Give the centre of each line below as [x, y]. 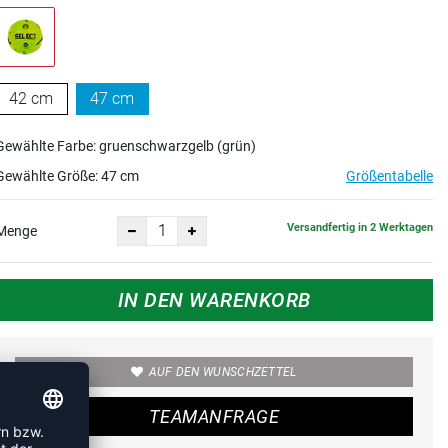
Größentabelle [389, 175]
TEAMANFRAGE [214, 416]
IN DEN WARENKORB [214, 299]
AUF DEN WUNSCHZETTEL [222, 371]
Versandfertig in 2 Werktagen [360, 228]
